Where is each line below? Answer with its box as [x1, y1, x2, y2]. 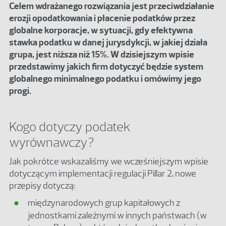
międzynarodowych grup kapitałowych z [28, 197, 180, 208]
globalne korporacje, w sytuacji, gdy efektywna [9, 24, 193, 36]
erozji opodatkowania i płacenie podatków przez [9, 12, 195, 24]
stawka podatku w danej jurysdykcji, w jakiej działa [9, 36, 207, 48]
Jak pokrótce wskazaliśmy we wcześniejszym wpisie [9, 155, 208, 167]
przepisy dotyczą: [9, 180, 75, 191]
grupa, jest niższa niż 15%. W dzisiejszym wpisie [9, 48, 194, 60]
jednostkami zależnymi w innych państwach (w [28, 210, 207, 221]
